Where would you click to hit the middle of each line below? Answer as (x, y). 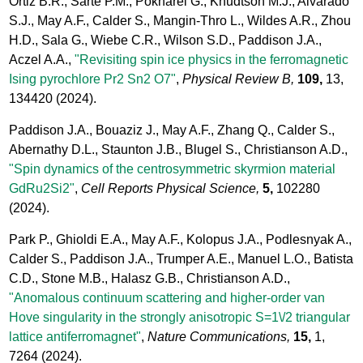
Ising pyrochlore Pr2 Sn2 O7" (93, 79)
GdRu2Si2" (42, 189)
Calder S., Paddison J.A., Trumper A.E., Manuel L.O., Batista (181, 259)
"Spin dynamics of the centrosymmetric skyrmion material (173, 169)
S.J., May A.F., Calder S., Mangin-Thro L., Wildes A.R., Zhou (180, 21)
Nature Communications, (219, 337)
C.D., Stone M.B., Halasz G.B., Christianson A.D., (150, 279)
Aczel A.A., (42, 60)
